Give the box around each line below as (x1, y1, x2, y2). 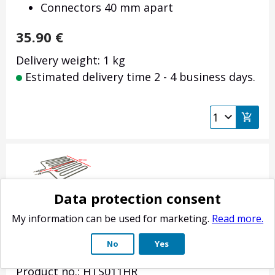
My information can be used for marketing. (12, 212, 212, 225)
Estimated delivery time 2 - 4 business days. (22, 69, 255, 85)
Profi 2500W (16, 244, 81, 260)
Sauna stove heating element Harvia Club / (16, 228, 252, 243)
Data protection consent (54, 189, 221, 207)
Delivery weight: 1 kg (16, 53, 125, 68)
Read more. (212, 212, 263, 225)
